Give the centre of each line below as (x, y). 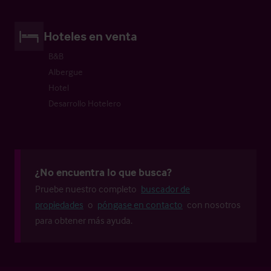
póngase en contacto (140, 204)
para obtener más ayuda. (84, 220)
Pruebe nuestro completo (87, 188)
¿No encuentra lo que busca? (103, 172)
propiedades (59, 204)
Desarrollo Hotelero (85, 103)
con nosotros (213, 204)
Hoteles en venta (90, 35)
